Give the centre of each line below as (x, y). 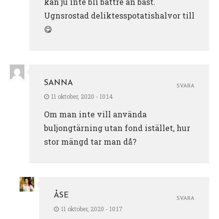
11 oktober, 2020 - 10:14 (82, 96)
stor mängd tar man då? (90, 141)
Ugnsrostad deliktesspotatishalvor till (119, 15)
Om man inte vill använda (95, 114)
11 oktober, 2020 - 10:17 (92, 208)
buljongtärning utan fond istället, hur (117, 128)
